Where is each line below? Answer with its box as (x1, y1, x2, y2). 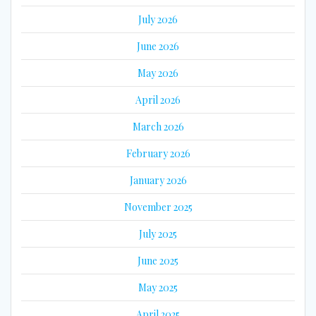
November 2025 (123, 200, 193, 214)
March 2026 (132, 119, 184, 133)
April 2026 (135, 92, 181, 107)
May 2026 (138, 66, 178, 80)
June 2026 (137, 39, 179, 53)
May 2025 (138, 280, 178, 294)
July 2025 (139, 226, 177, 241)
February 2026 (126, 146, 190, 160)
